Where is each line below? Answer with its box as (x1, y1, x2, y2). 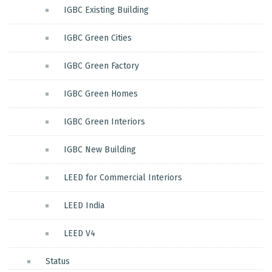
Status (46, 256, 70, 267)
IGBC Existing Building (64, 5, 149, 16)
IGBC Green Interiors (64, 117, 145, 127)
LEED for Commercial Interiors (64, 172, 182, 183)
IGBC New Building (64, 144, 136, 155)
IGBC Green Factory (64, 61, 139, 72)
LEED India (64, 200, 104, 211)
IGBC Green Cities (64, 33, 132, 44)
